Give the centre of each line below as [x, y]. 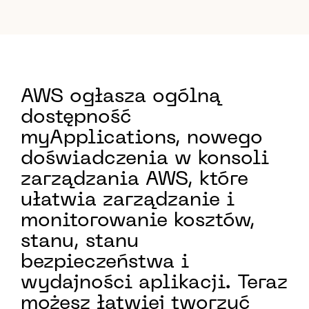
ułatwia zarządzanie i [128, 200]
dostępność [76, 118]
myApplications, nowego [142, 138]
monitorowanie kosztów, [138, 221]
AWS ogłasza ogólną [121, 97]
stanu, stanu [80, 242]
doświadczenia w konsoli [145, 159]
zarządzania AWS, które [134, 180]
